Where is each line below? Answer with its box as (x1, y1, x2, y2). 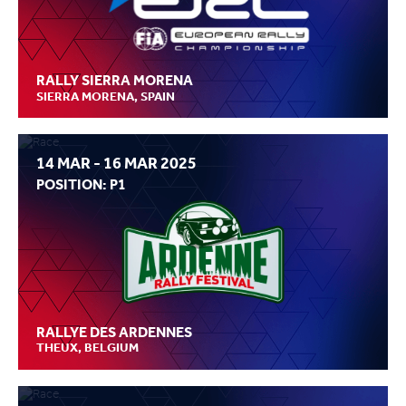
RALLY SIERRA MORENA (36, 72, 193, 90)
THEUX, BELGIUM (36, 340, 139, 356)
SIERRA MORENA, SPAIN (36, 88, 175, 104)
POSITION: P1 (36, 175, 126, 193)
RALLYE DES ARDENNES (36, 323, 192, 341)
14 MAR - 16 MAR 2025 (36, 153, 197, 174)
